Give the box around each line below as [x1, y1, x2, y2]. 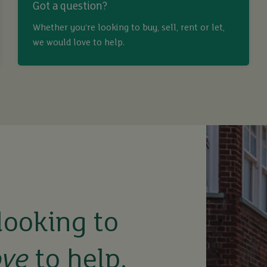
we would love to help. [33, 38, 125, 48]
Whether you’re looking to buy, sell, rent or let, [33, 23, 225, 33]
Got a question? [33, 1, 107, 13]
